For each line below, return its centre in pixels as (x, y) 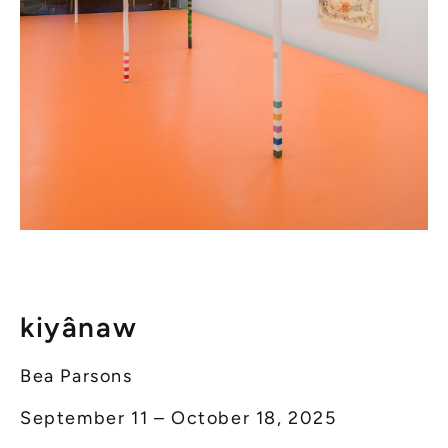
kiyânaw (79, 326)
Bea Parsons (76, 375)
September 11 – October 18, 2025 (178, 417)
